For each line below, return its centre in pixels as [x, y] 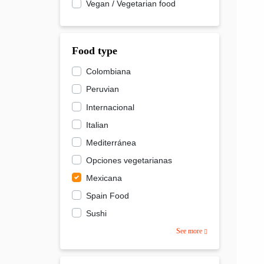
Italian [97, 125]
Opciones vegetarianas [129, 160]
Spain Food [108, 195]
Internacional [110, 107]
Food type [95, 51]
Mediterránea [111, 142]
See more [190, 231]
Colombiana [108, 72]
